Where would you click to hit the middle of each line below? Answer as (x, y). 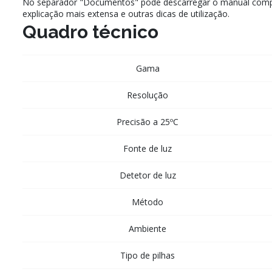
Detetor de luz (148, 175)
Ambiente (148, 229)
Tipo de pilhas (148, 256)
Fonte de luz (148, 149)
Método (148, 202)
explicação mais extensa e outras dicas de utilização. (126, 14)
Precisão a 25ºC (148, 122)
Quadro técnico (90, 32)
